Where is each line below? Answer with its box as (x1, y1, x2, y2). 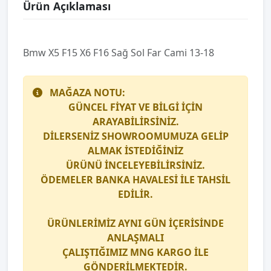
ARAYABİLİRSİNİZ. (92, 115, 179, 128)
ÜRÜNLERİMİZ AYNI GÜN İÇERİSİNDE (47, 217, 224, 230)
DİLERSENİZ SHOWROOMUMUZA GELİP (42, 129, 229, 143)
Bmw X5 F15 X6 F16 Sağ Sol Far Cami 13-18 (23, 46, 214, 59)
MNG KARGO (130, 246, 194, 259)
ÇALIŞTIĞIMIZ (62, 246, 130, 259)
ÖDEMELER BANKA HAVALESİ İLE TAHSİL (41, 173, 230, 186)
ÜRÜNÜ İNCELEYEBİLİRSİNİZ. (66, 158, 205, 172)
